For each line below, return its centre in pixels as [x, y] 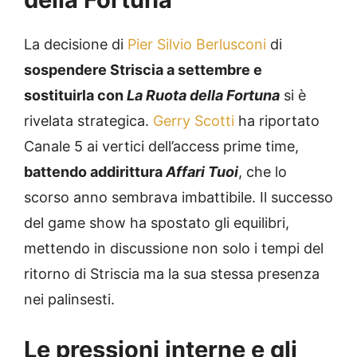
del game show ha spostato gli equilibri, [157, 223]
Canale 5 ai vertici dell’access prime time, [161, 147]
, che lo [263, 172]
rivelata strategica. [88, 121]
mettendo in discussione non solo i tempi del [174, 249]
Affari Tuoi [202, 172]
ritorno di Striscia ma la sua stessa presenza [172, 274]
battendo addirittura [95, 172]
